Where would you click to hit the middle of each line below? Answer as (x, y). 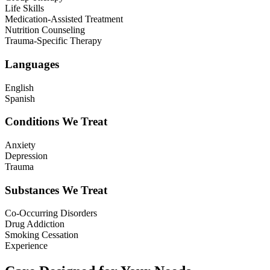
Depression (26, 155)
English (19, 87)
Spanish (20, 98)
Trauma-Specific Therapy (53, 41)
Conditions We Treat (56, 122)
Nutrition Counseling (45, 30)
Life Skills (24, 8)
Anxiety (20, 145)
